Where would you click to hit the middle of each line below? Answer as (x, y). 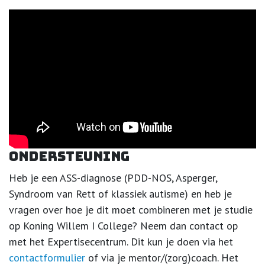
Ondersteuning (69, 157)
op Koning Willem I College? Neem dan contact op (123, 226)
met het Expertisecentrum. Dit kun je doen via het (121, 242)
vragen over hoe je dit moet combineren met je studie (131, 210)
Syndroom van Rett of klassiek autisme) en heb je (120, 194)
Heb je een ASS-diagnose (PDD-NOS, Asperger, (113, 178)
